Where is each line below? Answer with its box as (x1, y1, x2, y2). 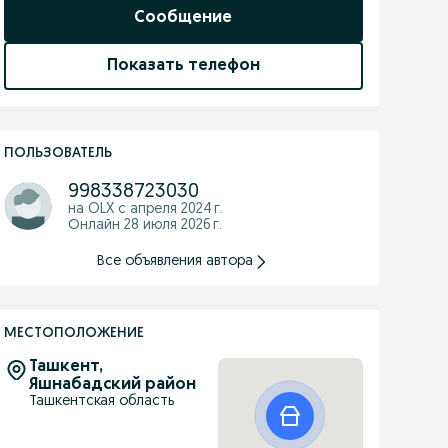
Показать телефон (106, 58, 260, 74)
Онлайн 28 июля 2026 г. (67, 218, 222, 233)
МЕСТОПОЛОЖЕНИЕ (3, 326, 144, 341)
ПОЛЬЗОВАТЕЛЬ (3, 146, 112, 161)
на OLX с (67, 202, 130, 217)
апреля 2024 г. (129, 202, 223, 217)
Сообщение (134, 10, 233, 26)
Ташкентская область (28, 394, 174, 409)
